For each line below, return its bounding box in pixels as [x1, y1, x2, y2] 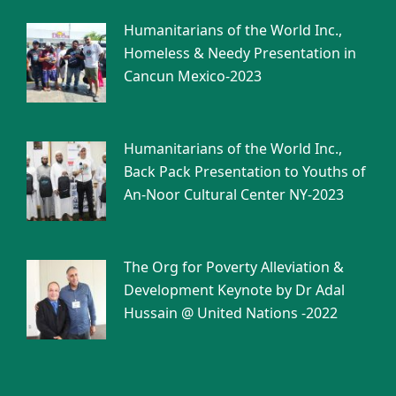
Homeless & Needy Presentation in [124, 43, 356, 64]
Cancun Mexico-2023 [124, 66, 262, 87]
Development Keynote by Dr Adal [124, 279, 345, 300]
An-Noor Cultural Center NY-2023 [124, 185, 344, 205]
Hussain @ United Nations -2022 [124, 302, 338, 323]
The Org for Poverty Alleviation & [124, 256, 344, 277]
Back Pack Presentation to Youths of [124, 162, 366, 182]
